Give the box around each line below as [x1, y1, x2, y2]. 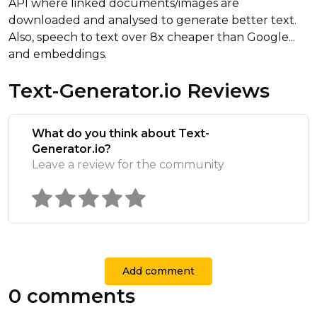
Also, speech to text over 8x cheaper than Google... [8, 30, 295, 45]
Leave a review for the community [32, 158, 224, 172]
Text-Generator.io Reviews [8, 79, 270, 103]
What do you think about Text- [32, 127, 209, 141]
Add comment [122, 265, 195, 278]
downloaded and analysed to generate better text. [8, 13, 296, 28]
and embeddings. [8, 47, 107, 62]
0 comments [8, 284, 135, 309]
